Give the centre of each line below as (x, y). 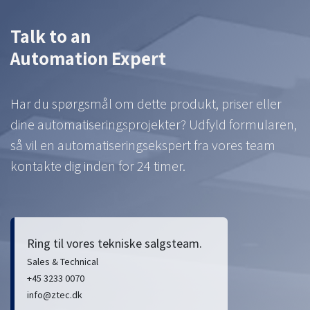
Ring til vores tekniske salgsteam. (115, 243)
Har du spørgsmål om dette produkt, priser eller (146, 103)
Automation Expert (88, 58)
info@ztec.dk (55, 294)
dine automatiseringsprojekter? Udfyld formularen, (154, 124)
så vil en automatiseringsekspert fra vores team (143, 145)
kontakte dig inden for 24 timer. (98, 165)
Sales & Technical (63, 261)
